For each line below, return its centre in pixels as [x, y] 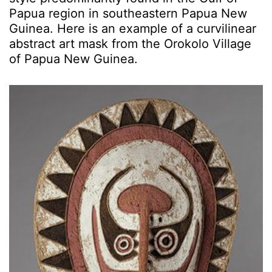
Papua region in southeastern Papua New [128, 13]
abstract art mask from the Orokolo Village [130, 43]
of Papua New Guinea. [73, 59]
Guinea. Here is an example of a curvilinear [133, 28]
